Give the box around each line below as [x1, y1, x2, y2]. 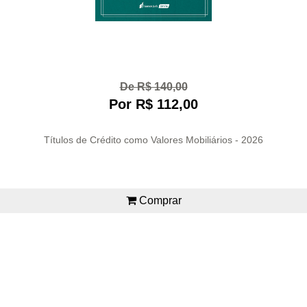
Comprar [136, 194, 182, 206]
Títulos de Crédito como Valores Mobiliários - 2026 [44, 134, 263, 145]
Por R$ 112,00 [109, 97, 198, 112]
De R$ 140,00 [119, 81, 188, 93]
